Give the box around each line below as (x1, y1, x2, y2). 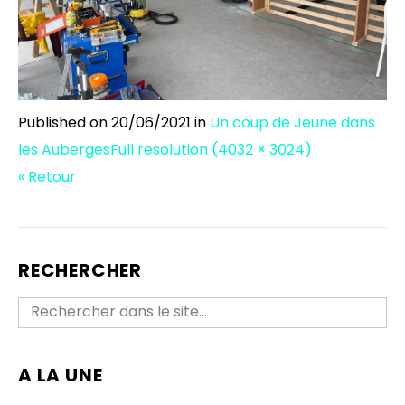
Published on (18, 111, 111, 133)
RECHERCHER (18, 257, 142, 283)
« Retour (18, 165, 76, 187)
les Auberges (18, 138, 110, 160)
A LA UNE (18, 362, 103, 388)
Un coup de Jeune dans (210, 111, 375, 133)
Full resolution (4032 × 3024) (110, 138, 312, 160)
